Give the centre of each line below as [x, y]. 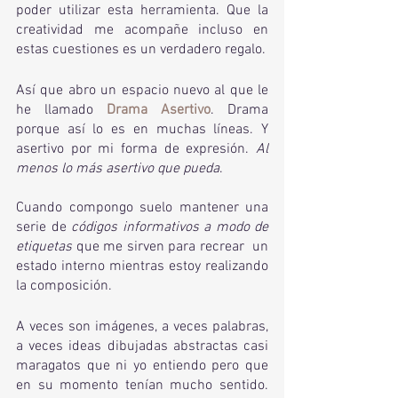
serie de [44, 227]
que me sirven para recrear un [170, 247]
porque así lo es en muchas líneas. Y [142, 130]
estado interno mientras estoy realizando [142, 267]
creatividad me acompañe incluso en [142, 30]
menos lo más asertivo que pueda [118, 169]
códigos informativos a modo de [170, 227]
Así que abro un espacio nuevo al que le [142, 91]
